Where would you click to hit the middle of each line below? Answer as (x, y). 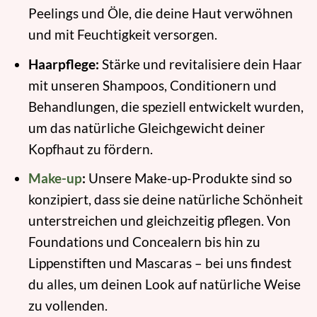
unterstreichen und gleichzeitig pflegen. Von (159, 221)
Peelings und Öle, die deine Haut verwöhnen (160, 13)
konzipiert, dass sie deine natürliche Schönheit (165, 200)
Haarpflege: (63, 64)
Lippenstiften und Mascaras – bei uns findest (160, 263)
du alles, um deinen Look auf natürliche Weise (164, 284)
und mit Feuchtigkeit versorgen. (122, 35)
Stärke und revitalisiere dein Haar (200, 64)
